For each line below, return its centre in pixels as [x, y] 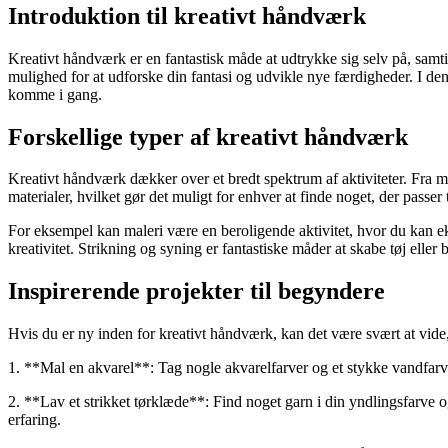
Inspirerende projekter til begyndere [196, 291]
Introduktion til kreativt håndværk [187, 15]
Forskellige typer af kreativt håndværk [208, 136]
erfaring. [34, 420]
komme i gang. [55, 94]
